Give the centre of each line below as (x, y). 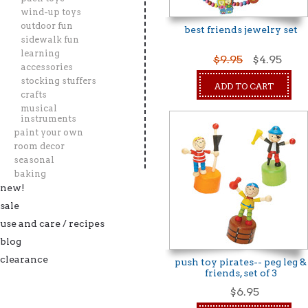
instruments (48, 119)
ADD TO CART (244, 86)
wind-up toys (51, 12)
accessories (47, 67)
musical (39, 108)
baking (30, 174)
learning (40, 53)
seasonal (34, 160)
